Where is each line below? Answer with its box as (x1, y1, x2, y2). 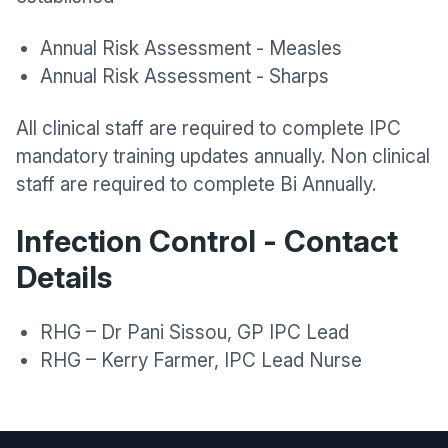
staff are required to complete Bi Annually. (16, 173, 376, 196)
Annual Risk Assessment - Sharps (40, 65, 329, 88)
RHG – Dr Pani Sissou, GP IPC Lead (40, 321, 349, 344)
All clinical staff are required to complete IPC (16, 117, 401, 140)
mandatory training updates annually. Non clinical (16, 145, 430, 168)
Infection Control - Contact (16, 223, 398, 259)
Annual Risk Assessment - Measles (40, 37, 342, 60)
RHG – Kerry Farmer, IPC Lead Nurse (40, 349, 362, 372)
